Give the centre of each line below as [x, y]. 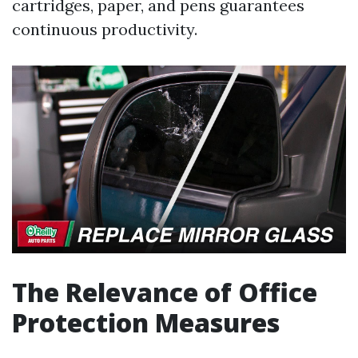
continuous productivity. [105, 29]
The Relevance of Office [165, 292]
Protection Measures [146, 323]
